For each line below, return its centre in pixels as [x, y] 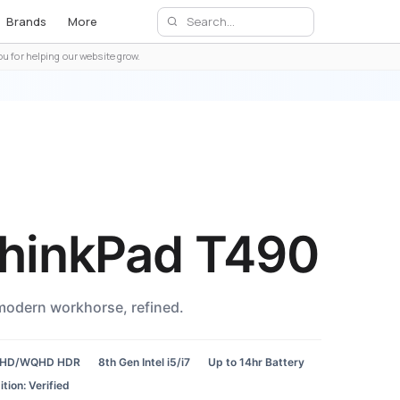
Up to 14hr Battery [256, 362]
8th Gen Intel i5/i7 [144, 362]
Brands [27, 21]
